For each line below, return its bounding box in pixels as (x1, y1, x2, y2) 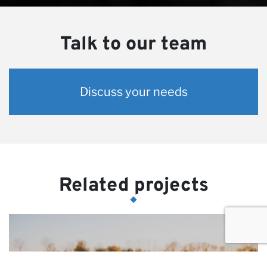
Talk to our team (60, 32, 207, 57)
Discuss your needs (79, 84, 188, 99)
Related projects (58, 173, 209, 198)
